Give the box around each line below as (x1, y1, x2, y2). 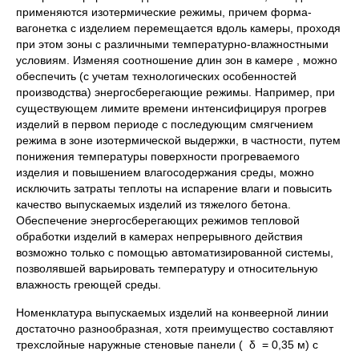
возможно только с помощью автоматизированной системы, (16, 246, 333, 259)
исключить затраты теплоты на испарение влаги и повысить (16, 182, 332, 195)
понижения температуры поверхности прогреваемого (16, 150, 300, 163)
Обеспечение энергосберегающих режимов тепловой (16, 214, 300, 227)
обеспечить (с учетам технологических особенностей (16, 70, 296, 83)
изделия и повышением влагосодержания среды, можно (16, 166, 314, 179)
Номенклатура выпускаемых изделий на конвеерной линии (16, 306, 329, 319)
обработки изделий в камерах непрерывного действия (16, 230, 303, 243)
